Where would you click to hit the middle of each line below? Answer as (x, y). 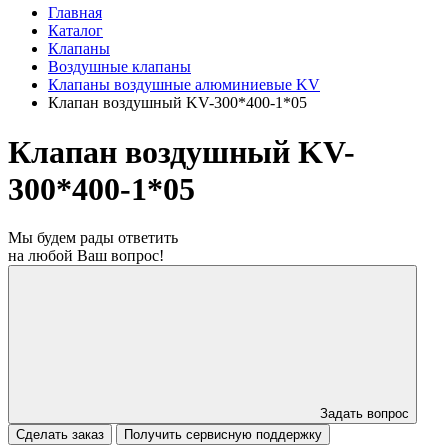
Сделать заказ (60, 435)
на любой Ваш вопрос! (86, 256)
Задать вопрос (364, 414)
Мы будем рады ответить (93, 238)
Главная (75, 13)
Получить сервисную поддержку (223, 435)
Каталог (75, 31)
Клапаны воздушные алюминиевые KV (184, 85)
